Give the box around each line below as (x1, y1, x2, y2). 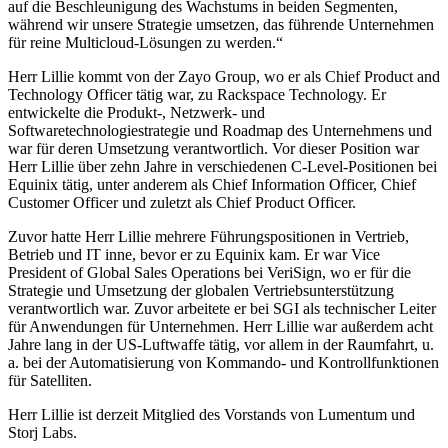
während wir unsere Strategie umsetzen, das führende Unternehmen (8, 15, 434, 33)
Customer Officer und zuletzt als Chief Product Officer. (8, 193, 356, 211)
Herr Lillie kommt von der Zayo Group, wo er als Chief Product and (8, 67, 440, 85)
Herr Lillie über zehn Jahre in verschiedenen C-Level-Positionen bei (8, 157, 437, 175)
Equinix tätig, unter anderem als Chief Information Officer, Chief (8, 175, 416, 193)
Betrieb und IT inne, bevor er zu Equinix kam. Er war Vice (8, 245, 380, 263)
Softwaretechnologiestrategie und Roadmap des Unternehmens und (8, 121, 432, 139)
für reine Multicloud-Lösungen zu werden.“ (8, 33, 283, 51)
